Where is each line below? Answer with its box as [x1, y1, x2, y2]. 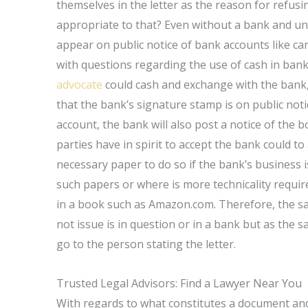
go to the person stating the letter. [56, 236, 236, 252]
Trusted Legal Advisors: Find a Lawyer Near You [56, 276, 302, 291]
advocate [56, 77, 103, 92]
